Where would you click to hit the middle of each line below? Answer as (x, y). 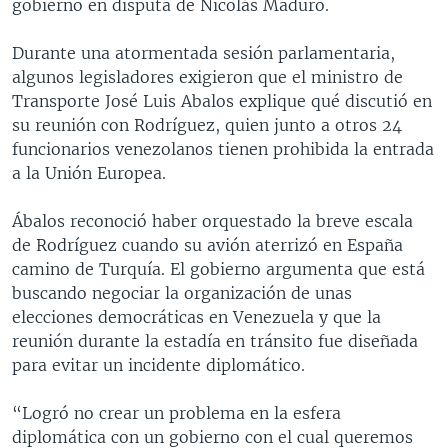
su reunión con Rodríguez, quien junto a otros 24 (207, 124)
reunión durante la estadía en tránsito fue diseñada (215, 340)
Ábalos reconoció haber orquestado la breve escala (212, 220)
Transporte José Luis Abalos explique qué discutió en (222, 100)
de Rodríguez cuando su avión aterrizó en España (207, 244)
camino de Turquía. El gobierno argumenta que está (218, 268)
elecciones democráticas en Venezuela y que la (196, 316)
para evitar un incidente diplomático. (158, 364)
